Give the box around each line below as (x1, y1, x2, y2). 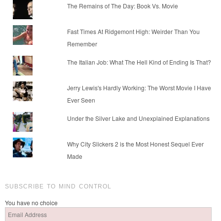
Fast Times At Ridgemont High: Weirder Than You (67, 27, 200, 36)
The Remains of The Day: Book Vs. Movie (67, 1, 178, 10)
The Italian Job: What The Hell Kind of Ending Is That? (67, 58, 211, 67)
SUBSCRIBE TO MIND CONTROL (5, 183, 111, 190)
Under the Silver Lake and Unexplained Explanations (67, 114, 210, 123)
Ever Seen (67, 96, 95, 105)
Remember (67, 39, 97, 48)
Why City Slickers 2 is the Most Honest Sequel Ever (67, 140, 204, 148)
